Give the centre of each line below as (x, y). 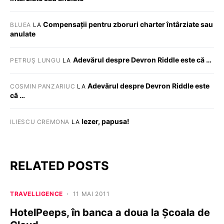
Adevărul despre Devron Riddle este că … (142, 60)
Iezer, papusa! (106, 121)
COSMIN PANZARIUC (43, 86)
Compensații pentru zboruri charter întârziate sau (128, 24)
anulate (23, 34)
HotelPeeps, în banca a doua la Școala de (110, 212)
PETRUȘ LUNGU (35, 60)
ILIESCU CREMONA (40, 122)
